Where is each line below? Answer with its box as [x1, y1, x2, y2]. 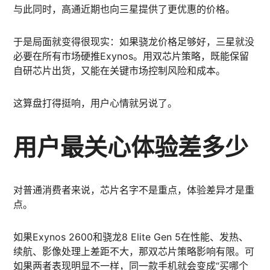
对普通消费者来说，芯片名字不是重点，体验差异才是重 [13, 184, 255, 196]
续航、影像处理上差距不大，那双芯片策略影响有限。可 [13, 245, 255, 257]
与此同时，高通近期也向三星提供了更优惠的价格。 [13, 3, 236, 15]
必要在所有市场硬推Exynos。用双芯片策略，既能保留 [13, 50, 250, 62]
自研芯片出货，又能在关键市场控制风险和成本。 [13, 64, 226, 77]
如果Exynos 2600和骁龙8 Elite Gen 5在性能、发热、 [13, 231, 249, 243]
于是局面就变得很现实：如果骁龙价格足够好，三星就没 [13, 36, 255, 48]
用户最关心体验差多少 [13, 133, 249, 160]
